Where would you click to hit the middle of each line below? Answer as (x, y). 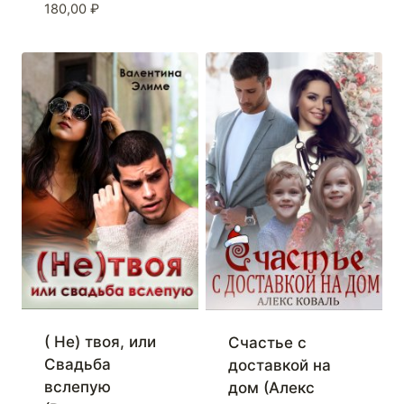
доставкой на (279, 366)
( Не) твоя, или (100, 342)
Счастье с (267, 343)
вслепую (77, 387)
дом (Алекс (271, 388)
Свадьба (77, 365)
